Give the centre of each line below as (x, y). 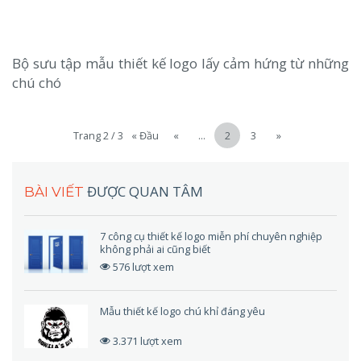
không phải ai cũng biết (156, 249)
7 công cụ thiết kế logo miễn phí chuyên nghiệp (212, 237)
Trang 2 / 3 (98, 136)
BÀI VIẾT (56, 192)
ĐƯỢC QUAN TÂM (145, 192)
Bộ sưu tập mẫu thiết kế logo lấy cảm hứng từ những (180, 64)
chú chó (37, 83)
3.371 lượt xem (148, 341)
